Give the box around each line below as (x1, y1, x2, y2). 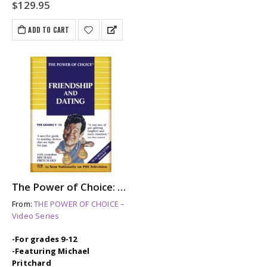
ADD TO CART (28, 24, 70, 35)
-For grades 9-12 (12, 233, 77, 244)
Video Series (12, 210, 60, 222)
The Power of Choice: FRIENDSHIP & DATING (117, 180, 126, 194)
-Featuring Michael (12, 245, 90, 256)
